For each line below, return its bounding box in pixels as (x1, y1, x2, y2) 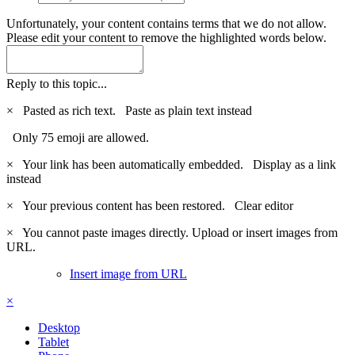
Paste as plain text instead (125, 103, 252, 117)
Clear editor (235, 198, 293, 212)
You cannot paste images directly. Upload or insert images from (17, 225, 338, 239)
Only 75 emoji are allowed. (6, 130, 149, 144)
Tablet (38, 334, 69, 349)
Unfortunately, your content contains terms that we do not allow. (6, 16, 326, 30)
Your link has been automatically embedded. (17, 157, 253, 171)
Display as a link (253, 157, 336, 171)
